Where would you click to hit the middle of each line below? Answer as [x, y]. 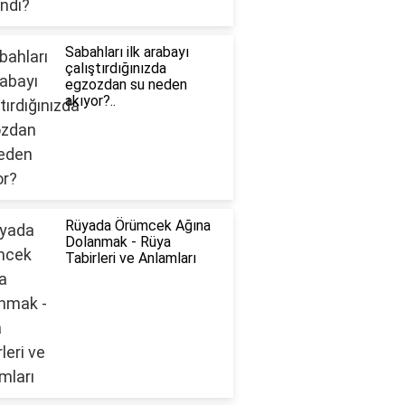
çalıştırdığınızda [115, 69]
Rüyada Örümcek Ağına [137, 226]
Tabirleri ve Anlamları [130, 259]
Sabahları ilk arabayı [127, 52]
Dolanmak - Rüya [118, 242]
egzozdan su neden [126, 85]
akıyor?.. [90, 101]
